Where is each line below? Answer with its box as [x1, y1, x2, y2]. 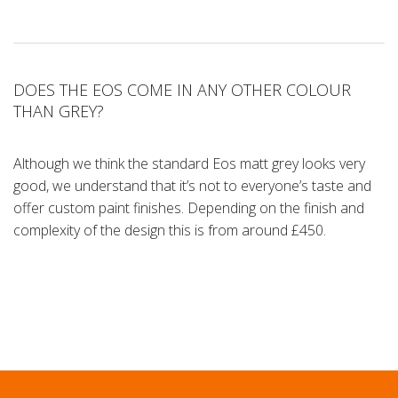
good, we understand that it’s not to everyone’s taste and [13, 176, 371, 196]
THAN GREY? [13, 100, 104, 123]
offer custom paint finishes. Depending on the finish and [13, 198, 364, 219]
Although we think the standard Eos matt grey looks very [13, 154, 365, 174]
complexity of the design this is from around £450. [13, 220, 326, 241]
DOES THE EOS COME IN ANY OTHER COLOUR [13, 79, 351, 101]
